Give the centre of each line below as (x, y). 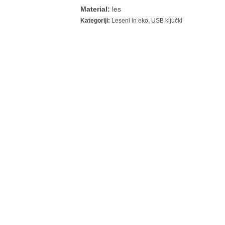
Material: (95, 9)
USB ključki (166, 21)
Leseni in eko (130, 21)
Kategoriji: (95, 21)
